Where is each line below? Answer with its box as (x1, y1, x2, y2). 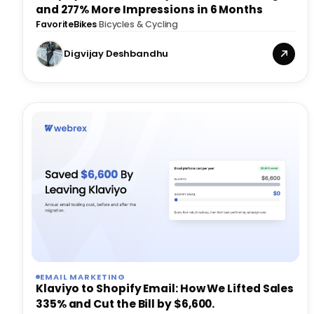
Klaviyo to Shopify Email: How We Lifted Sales (36, 280, 294, 296)
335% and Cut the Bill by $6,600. (36, 296, 215, 311)
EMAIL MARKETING (40, 271, 126, 282)
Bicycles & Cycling (98, 18, 179, 30)
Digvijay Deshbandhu (64, 46, 169, 60)
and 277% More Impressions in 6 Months (36, 1, 263, 17)
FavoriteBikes (36, 18, 97, 30)
